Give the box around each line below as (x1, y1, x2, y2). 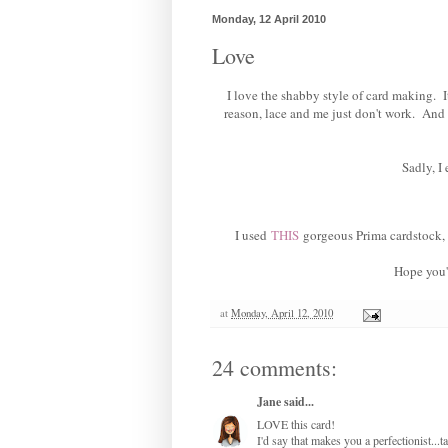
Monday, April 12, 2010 (231, 306, 333, 321)
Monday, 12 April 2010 (212, 12, 326, 25)
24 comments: (212, 353, 337, 383)
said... (281, 393, 314, 411)
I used (235, 226, 271, 245)
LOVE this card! (257, 416, 335, 433)
